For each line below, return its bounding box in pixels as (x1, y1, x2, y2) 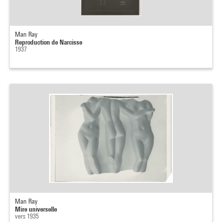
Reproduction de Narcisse (15, 38, 82, 46)
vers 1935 (15, 212, 39, 220)
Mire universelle (15, 205, 57, 213)
